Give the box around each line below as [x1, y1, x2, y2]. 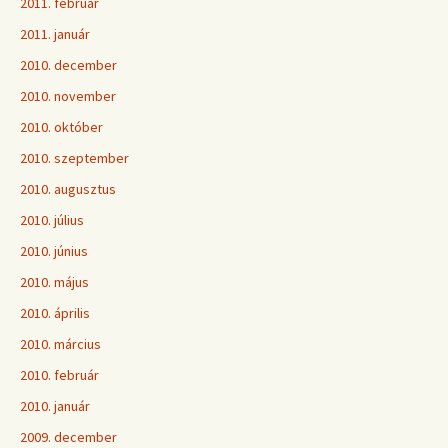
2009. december [20, 428, 117, 446]
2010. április [20, 304, 90, 322]
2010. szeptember [20, 149, 129, 167]
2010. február [20, 366, 99, 384]
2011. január [20, 25, 90, 43]
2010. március [20, 335, 101, 353]
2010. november [20, 87, 116, 105]
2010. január [20, 397, 90, 415]
